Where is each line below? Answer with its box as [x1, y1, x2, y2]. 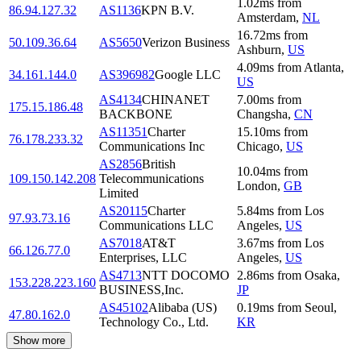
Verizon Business [142, 35, 230, 50]
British [142, 157, 176, 172]
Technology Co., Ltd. [99, 315, 209, 330]
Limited [99, 186, 139, 201]
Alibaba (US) [148, 301, 217, 315]
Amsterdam [237, 10, 296, 25]
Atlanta [304, 60, 341, 75]
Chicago [237, 139, 280, 154]
